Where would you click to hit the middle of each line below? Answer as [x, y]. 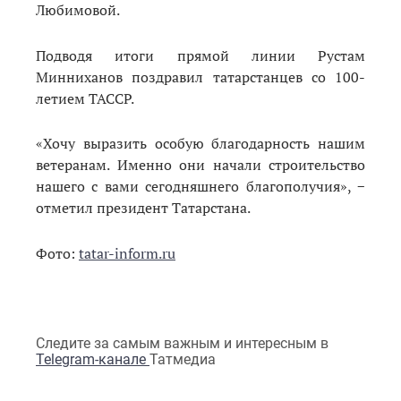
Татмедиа [183, 359]
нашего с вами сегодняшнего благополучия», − [200, 187]
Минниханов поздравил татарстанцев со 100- [200, 77]
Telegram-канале [93, 359]
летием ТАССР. [85, 98]
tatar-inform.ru [127, 253]
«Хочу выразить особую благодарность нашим [200, 144]
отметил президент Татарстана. [143, 208]
